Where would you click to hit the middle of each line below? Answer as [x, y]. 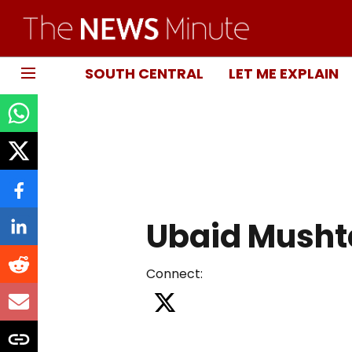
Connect [173, 273]
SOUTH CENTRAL [144, 73]
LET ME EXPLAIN [284, 73]
